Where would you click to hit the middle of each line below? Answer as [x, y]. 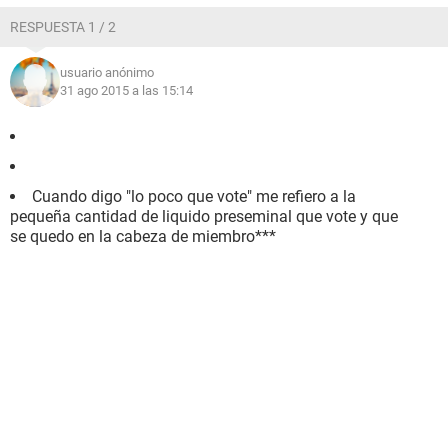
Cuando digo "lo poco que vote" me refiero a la [194, 196]
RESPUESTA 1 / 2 [63, 27]
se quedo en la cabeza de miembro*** [143, 236]
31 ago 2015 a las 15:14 [126, 90]
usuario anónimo [107, 72]
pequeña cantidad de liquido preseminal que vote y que [204, 216]
